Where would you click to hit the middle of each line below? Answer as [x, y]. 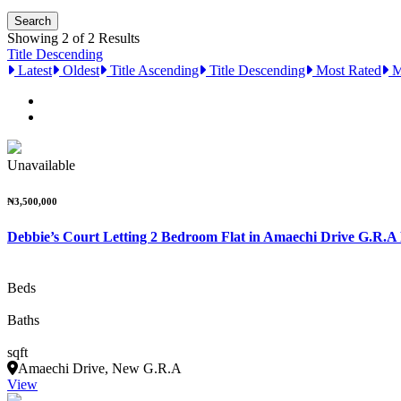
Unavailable [41, 165]
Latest [33, 70]
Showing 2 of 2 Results [73, 38]
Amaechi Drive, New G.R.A [100, 369]
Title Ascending [153, 70]
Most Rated [347, 70]
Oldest [79, 70]
